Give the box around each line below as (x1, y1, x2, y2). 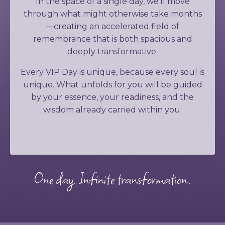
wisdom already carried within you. (43, 105, 182, 115)
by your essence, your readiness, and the (31, 92, 194, 102)
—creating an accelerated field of (46, 22, 179, 32)
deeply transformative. (67, 47, 158, 57)
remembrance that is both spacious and (33, 34, 192, 44)
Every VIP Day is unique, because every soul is (21, 67, 204, 77)
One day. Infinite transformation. (34, 167, 191, 191)
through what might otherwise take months (23, 9, 202, 19)
